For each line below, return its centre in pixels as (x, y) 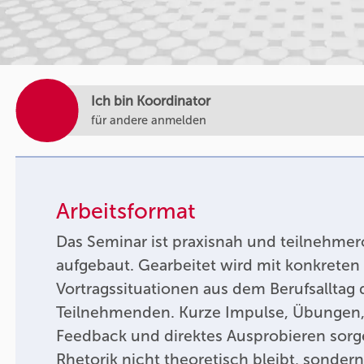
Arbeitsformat (126, 211)
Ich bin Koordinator (151, 102)
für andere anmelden (149, 121)
